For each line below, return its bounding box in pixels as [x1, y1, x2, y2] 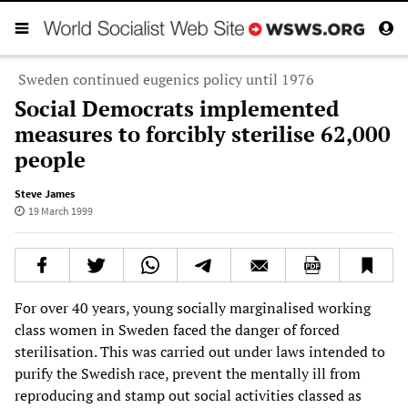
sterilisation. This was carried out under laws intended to [15, 341, 385, 362]
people [15, 144, 86, 174]
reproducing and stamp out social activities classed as [15, 384, 362, 405]
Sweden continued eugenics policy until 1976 [18, 68, 314, 89]
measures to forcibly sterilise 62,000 [15, 118, 391, 148]
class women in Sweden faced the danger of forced [15, 319, 340, 340]
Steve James [15, 186, 75, 200]
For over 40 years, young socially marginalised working [15, 297, 371, 318]
